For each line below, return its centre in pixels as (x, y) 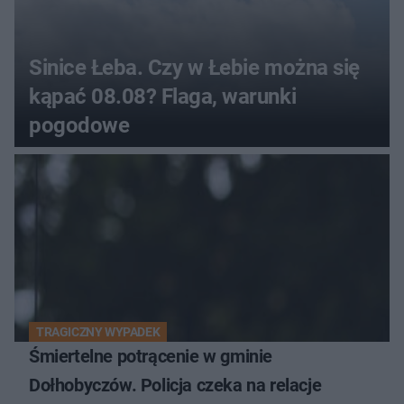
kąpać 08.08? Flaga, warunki (163, 97)
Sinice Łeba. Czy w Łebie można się (194, 68)
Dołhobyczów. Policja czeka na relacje (175, 386)
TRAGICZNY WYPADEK (98, 332)
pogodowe (79, 126)
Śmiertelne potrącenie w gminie (151, 357)
